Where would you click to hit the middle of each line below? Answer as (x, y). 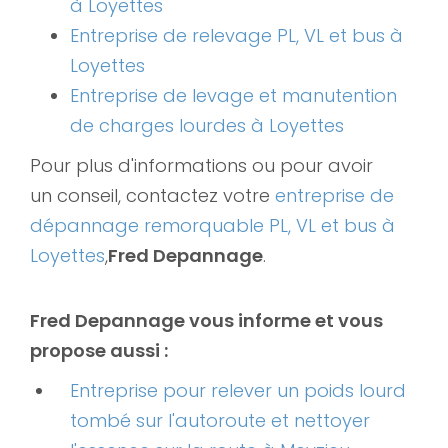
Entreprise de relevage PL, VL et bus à (236, 36)
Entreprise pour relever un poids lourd (238, 391)
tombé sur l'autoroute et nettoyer (220, 421)
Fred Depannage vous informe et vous (206, 321)
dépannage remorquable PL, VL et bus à (212, 226)
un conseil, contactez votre (152, 196)
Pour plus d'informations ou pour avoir (201, 166)
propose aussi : (99, 351)
